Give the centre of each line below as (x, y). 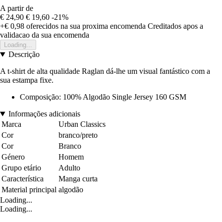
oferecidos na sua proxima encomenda (85, 26)
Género (13, 157)
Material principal (29, 190)
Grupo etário (21, 168)
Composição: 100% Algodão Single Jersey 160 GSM (103, 97)
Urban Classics (82, 124)
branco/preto (78, 135)
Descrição (24, 55)
